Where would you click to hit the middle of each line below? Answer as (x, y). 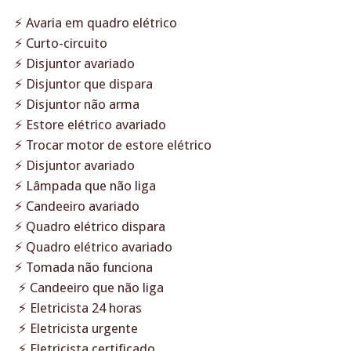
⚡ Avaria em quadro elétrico (96, 23)
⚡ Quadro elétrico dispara (90, 227)
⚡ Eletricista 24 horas (80, 308)
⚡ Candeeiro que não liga (91, 288)
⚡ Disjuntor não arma (77, 105)
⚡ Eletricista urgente (78, 329)
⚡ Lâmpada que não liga (85, 186)
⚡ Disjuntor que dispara (84, 84)
